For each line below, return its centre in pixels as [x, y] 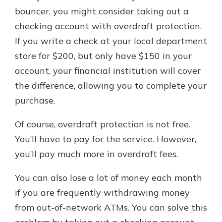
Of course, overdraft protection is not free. [103, 124]
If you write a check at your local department [111, 41]
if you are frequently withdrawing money [102, 193]
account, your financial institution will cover [108, 71]
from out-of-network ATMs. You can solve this [111, 207]
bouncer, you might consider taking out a [102, 11]
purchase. [35, 100]
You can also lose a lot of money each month [109, 178]
